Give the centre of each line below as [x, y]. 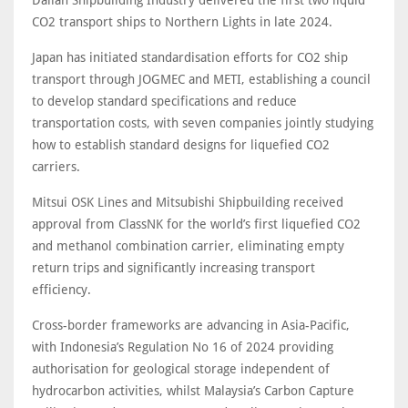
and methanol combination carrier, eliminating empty [188, 246]
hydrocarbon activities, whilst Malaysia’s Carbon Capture [193, 391]
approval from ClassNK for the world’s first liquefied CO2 [196, 224]
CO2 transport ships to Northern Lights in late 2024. [182, 22]
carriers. [56, 167]
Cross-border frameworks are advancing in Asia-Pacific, [191, 325]
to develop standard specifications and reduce [164, 101]
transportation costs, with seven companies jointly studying [203, 123]
